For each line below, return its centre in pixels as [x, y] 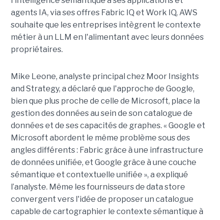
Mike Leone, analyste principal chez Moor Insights [105, 76]
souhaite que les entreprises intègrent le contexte [106, 25]
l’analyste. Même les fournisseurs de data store [98, 187]
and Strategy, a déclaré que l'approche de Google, [102, 88]
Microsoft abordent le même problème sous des [100, 137]
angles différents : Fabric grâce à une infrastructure [107, 150]
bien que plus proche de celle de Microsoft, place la [105, 101]
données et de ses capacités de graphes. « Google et [108, 125]
